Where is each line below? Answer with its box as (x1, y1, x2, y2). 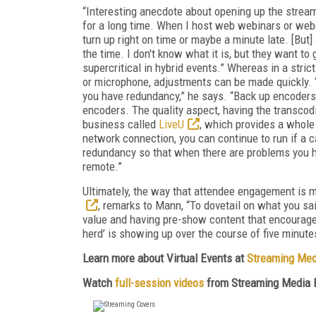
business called (83, 116, 159, 131)
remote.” (83, 159, 122, 174)
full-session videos (115, 275, 204, 290)
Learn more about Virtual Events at (83, 250, 247, 265)
